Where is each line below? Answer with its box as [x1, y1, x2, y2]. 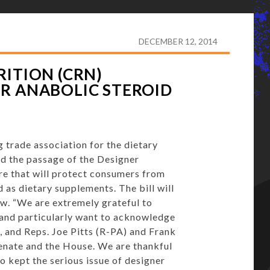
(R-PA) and [93, 225, 149, 237]
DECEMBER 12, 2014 [139, 36, 218, 46]
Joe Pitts [51, 225, 93, 237]
